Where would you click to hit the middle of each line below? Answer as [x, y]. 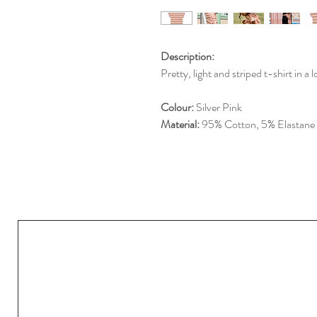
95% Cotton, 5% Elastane [258, 124]
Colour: [178, 107]
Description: [188, 56]
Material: [181, 124]
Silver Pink [219, 107]
